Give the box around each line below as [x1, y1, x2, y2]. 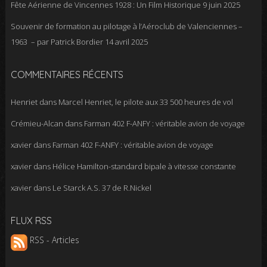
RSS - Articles [27, 234, 79, 246]
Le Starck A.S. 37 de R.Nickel [52, 182, 151, 193]
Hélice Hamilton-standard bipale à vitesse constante [52, 161, 236, 172]
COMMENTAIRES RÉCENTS [10, 69, 123, 80]
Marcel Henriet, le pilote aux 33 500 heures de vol [58, 97, 233, 107]
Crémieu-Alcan [10, 118, 63, 129]
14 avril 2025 [104, 36, 148, 47]
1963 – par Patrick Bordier [10, 36, 103, 47]
